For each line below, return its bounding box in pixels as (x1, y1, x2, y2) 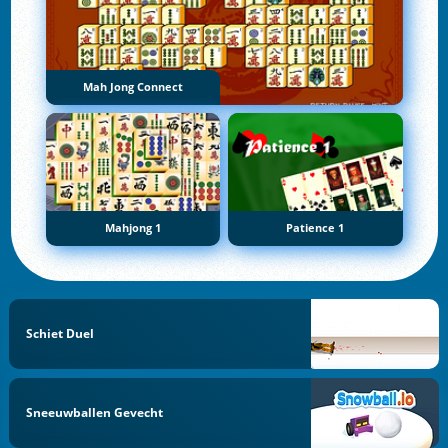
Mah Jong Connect (82, 79, 183, 94)
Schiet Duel (26, 324, 95, 342)
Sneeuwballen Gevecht (26, 403, 164, 421)
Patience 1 (286, 221, 345, 236)
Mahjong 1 (104, 221, 161, 236)
